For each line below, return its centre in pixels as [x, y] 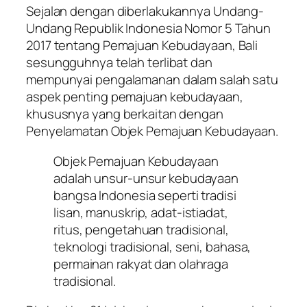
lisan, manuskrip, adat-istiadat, [141, 212]
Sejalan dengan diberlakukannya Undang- [145, 11]
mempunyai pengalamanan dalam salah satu [152, 80]
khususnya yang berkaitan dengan [125, 114]
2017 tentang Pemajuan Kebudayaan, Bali [142, 46]
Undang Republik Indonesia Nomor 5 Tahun [149, 28]
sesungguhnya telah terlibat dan [119, 63]
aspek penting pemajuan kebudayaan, [135, 97]
